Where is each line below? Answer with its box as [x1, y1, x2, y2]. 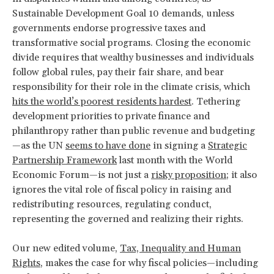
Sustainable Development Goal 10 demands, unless [12, 7, 234, 20]
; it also [226, 168, 257, 181]
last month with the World [117, 154, 232, 166]
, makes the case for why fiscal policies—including [40, 256, 258, 269]
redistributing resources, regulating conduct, [12, 198, 212, 210]
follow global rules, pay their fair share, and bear [12, 65, 224, 78]
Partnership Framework [12, 154, 117, 166]
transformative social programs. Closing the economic [12, 36, 251, 49]
